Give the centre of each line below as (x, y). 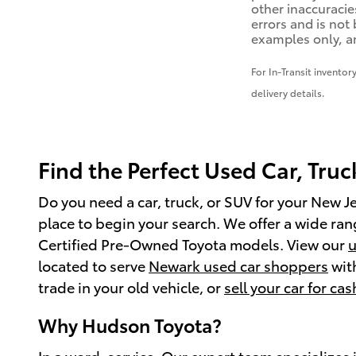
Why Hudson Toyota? (130, 325)
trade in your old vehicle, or (131, 287)
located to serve (93, 265)
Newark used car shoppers (238, 265)
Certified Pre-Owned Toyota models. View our (193, 244)
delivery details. (288, 92)
